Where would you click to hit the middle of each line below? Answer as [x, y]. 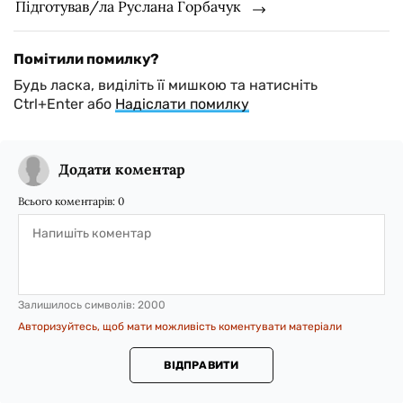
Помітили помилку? [86, 58]
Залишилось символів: [78, 304]
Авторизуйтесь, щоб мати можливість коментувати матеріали [180, 326]
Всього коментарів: [68, 201]
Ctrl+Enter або [64, 103]
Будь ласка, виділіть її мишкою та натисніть [166, 85]
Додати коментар [122, 169]
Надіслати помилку [182, 103]
